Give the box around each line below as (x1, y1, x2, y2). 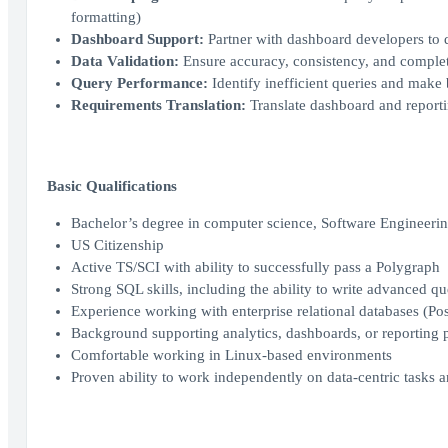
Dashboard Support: (70, 31, 204, 47)
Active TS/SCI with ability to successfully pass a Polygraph (70, 259, 440, 275)
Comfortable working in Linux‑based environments (70, 347, 392, 363)
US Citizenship (70, 237, 164, 253)
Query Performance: (70, 75, 208, 91)
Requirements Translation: (70, 97, 246, 113)
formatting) (70, 9, 141, 25)
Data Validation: (70, 53, 179, 69)
